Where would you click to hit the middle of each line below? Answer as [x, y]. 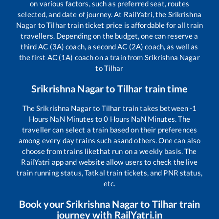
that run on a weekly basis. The [147, 151]
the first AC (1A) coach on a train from [82, 57]
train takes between [155, 108]
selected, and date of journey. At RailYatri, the [93, 14]
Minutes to [84, 119]
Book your [43, 204]
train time [165, 88]
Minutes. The [168, 119]
